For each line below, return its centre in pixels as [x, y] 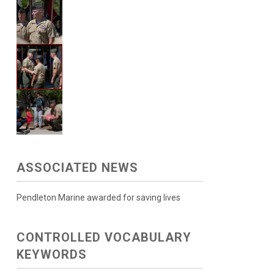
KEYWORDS [51, 255]
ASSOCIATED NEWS [77, 168]
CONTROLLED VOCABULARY [104, 238]
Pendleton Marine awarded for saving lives [98, 198]
